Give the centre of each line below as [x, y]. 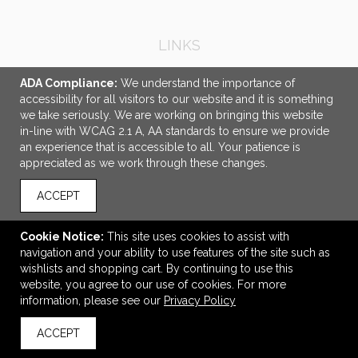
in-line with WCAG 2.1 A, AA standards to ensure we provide [175, 131]
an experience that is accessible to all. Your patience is [160, 147]
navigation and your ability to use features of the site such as [175, 253]
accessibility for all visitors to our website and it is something [177, 99]
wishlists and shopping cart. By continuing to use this [157, 268]
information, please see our [92, 300]
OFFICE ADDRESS [179, 76]
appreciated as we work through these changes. [144, 163]
